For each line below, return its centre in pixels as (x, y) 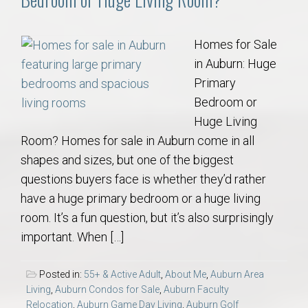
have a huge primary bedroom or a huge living (141, 199)
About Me (186, 275)
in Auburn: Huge (235, 64)
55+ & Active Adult (122, 275)
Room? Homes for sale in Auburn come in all (137, 141)
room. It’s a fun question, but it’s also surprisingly (147, 218)
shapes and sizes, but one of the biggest (127, 160)
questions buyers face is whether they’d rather (143, 179)
